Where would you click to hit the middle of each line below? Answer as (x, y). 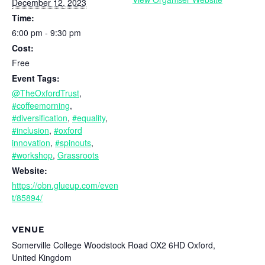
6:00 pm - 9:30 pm (46, 32)
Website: (30, 170)
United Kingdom (42, 257)
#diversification (40, 117)
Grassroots (78, 155)
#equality (89, 117)
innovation (31, 142)
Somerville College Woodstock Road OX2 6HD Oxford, (114, 245)
